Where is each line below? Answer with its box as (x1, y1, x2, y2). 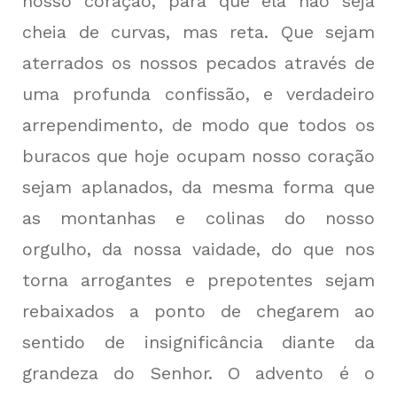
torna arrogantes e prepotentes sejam (22, 269, 375, 292)
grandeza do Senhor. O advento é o (22, 362, 375, 385)
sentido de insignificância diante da (22, 331, 375, 354)
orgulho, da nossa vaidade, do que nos (22, 238, 375, 261)
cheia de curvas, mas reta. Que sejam (22, 21, 375, 43)
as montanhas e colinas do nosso (22, 207, 375, 230)
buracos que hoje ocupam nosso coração (22, 145, 375, 167)
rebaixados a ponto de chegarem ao (22, 300, 375, 323)
